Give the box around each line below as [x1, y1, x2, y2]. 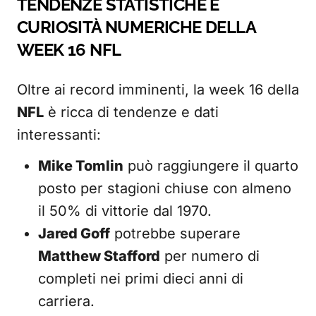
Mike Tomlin [38, 157, 123, 174]
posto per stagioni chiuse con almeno [38, 180, 291, 197]
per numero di [160, 248, 260, 265]
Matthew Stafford [38, 248, 160, 265]
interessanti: [17, 126, 101, 143]
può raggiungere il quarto [123, 157, 298, 174]
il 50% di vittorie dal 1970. [38, 202, 212, 219]
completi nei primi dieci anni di [38, 270, 243, 287]
